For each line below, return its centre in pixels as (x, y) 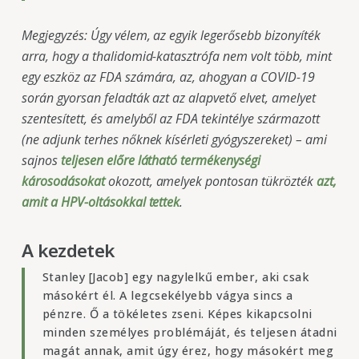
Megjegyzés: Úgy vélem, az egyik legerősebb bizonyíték (171, 36)
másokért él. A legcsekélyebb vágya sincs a (167, 295)
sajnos (41, 161)
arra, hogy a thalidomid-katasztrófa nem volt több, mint (176, 56)
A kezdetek (68, 250)
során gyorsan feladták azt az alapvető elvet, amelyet (168, 98)
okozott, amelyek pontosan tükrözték (210, 182)
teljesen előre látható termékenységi (161, 161)
